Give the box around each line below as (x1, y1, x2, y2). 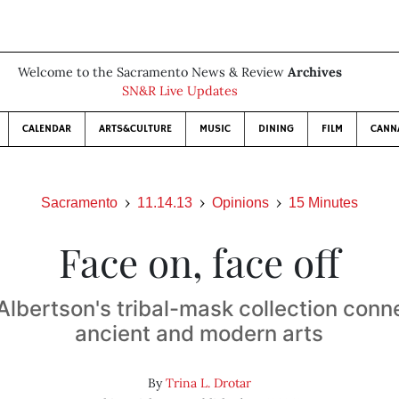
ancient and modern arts (75, 321, 324, 346)
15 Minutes (289, 195, 358, 210)
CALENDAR (22, 122, 71, 135)
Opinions (212, 195, 269, 210)
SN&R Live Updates (122, 83, 238, 99)
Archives (288, 64, 342, 80)
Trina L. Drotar (165, 375, 251, 391)
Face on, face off (58, 235, 340, 288)
